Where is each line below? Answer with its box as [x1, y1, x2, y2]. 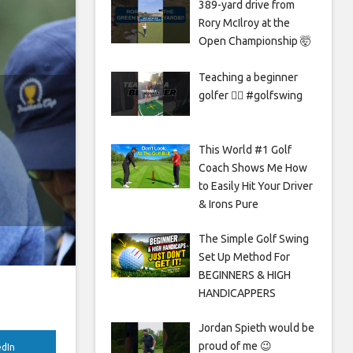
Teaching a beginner [198, 70, 298, 84]
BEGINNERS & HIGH [198, 268, 291, 281]
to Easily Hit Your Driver [198, 179, 313, 192]
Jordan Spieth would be [198, 321, 314, 334]
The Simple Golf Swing [198, 232, 309, 245]
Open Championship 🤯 [198, 35, 311, 47]
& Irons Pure [198, 197, 258, 210]
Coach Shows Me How [198, 161, 307, 174]
